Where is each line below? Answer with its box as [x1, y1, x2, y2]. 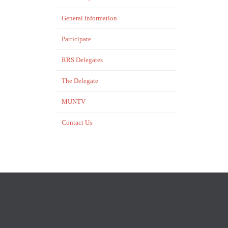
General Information [62, 14, 117, 22]
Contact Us [62, 119, 92, 126]
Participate [62, 35, 91, 43]
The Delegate [62, 77, 98, 84]
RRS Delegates [62, 56, 103, 64]
